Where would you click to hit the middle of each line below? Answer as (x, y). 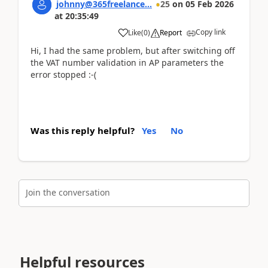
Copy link (211, 32)
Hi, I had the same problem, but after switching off (133, 50)
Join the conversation (68, 192)
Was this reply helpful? (83, 130)
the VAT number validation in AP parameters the (127, 62)
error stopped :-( (63, 74)
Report (171, 32)
